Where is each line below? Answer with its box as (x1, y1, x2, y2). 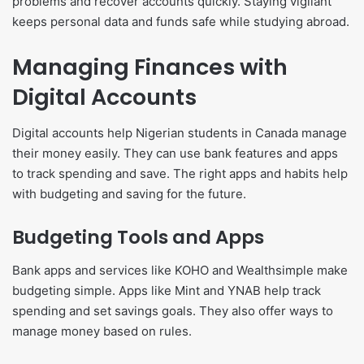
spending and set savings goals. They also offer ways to (12, 302, 333, 318)
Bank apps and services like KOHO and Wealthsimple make (12, 262, 348, 278)
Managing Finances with (12, 51, 288, 82)
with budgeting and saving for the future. (12, 186, 246, 202)
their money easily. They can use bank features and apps (12, 145, 338, 162)
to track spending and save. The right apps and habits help (12, 166, 348, 182)
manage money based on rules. (12, 323, 192, 339)
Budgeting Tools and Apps (12, 224, 264, 251)
